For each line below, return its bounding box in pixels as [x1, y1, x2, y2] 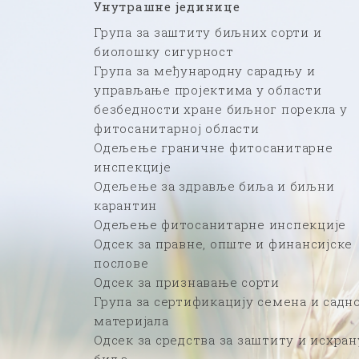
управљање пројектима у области [94, 81, 322, 98]
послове [94, 254, 149, 271]
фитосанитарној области [94, 119, 260, 136]
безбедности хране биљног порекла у [94, 100, 348, 117]
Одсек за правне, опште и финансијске [94, 235, 353, 252]
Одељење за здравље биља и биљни [94, 177, 335, 194]
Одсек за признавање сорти [94, 273, 280, 290]
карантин [94, 196, 157, 213]
